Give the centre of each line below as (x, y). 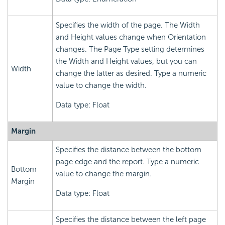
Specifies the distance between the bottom (129, 150)
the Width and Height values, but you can (126, 62)
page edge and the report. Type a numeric (127, 162)
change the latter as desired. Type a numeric (131, 74)
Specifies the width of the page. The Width (128, 25)
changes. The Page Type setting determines (130, 49)
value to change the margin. (104, 174)
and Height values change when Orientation (131, 37)
